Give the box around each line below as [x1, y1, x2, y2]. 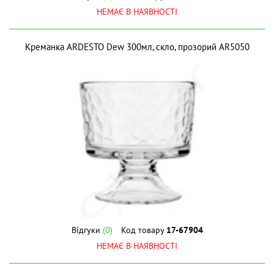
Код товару [120, 224, 166, 235]
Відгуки [71, 224, 103, 235]
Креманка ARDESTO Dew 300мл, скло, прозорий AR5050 [24, 41, 250, 53]
